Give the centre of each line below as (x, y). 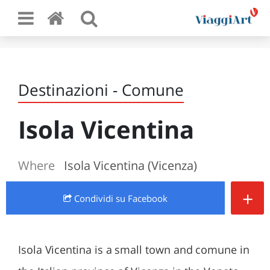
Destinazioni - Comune (101, 90)
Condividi (94, 198)
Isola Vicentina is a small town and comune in (134, 250)
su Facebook (142, 198)
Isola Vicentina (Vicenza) (130, 165)
